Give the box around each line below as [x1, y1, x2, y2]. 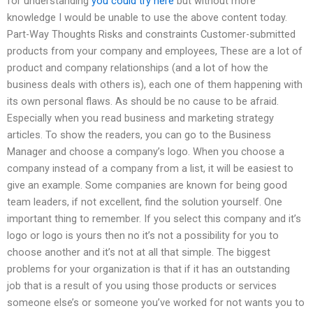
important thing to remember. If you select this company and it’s [7, 212, 301, 226]
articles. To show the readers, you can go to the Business [7, 129, 271, 142]
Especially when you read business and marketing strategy [7, 112, 274, 125]
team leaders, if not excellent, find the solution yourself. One [7, 196, 282, 209]
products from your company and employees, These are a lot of [7, 45, 303, 58]
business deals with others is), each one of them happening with [7, 78, 303, 92]
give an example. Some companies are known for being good [7, 179, 287, 192]
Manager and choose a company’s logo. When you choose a [7, 145, 284, 159]
